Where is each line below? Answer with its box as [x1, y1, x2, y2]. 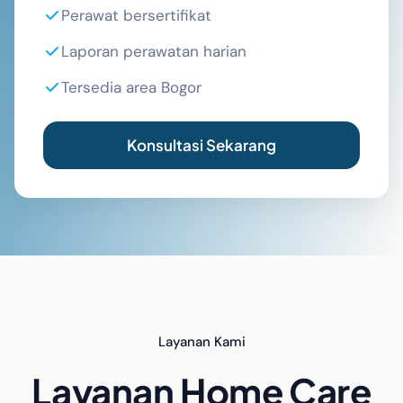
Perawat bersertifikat [61, 5, 211, 25]
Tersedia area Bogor [61, 77, 201, 97]
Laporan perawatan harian [61, 41, 246, 61]
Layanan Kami [157, 333, 246, 351]
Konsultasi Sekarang [127, 135, 276, 155]
